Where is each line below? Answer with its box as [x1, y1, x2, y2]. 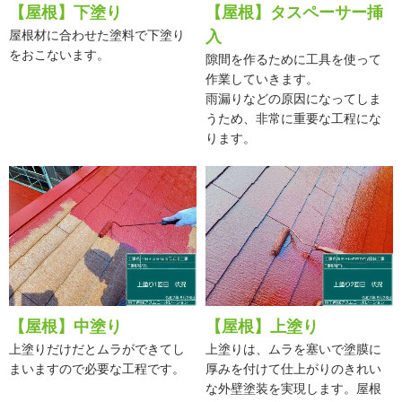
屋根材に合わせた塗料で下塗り [9, 27, 185, 42]
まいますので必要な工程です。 [9, 362, 185, 377]
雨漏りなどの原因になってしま [205, 91, 381, 106]
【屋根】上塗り [205, 318, 319, 336]
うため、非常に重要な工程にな [205, 110, 381, 126]
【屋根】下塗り [9, 3, 122, 22]
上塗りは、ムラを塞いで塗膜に [205, 342, 381, 357]
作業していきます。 [205, 71, 319, 86]
